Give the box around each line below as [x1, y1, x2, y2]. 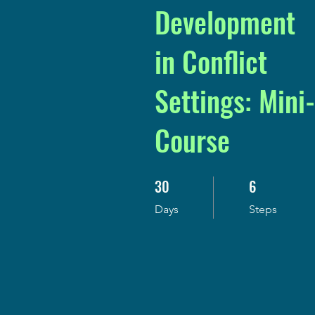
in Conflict [155, 40, 267, 82]
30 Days [155, 176, 181, 184]
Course [155, 119, 230, 161]
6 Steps [249, 176, 274, 184]
